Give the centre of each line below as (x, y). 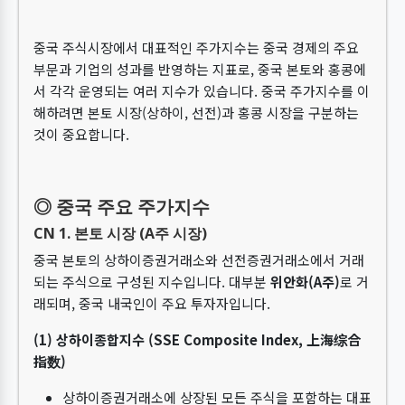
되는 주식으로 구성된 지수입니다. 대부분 (152, 282)
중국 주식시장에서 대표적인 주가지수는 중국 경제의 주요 (196, 47)
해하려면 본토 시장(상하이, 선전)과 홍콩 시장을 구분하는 (196, 113)
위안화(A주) (305, 282)
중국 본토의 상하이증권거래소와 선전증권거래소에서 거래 (199, 260)
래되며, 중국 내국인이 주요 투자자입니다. (152, 303)
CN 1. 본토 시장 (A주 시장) (120, 233)
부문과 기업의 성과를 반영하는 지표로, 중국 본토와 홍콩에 (200, 69)
